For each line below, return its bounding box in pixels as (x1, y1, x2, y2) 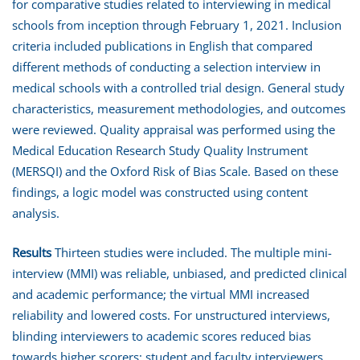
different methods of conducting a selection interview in (12, 58, 321, 75)
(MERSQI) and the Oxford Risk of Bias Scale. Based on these (12, 162, 338, 179)
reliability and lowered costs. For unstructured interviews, (12, 306, 330, 323)
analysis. (12, 204, 59, 221)
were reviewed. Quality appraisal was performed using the (12, 121, 335, 137)
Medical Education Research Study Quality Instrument (12, 141, 308, 158)
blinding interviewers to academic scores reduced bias (12, 327, 311, 344)
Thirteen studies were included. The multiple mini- (51, 243, 332, 260)
